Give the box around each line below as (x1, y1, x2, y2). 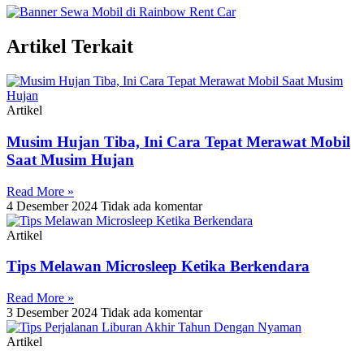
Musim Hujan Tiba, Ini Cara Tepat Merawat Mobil (6, 132, 350, 150)
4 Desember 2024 (6, 198, 101, 213)
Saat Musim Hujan (6, 150, 134, 168)
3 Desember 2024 (6, 305, 101, 319)
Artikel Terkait (6, 36, 133, 58)
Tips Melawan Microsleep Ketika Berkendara (6, 258, 310, 275)
